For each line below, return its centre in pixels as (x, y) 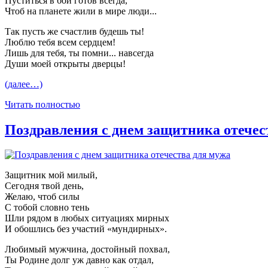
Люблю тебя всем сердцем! (60, 42)
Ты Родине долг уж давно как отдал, (79, 260)
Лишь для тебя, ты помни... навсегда (79, 53)
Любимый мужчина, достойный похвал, (87, 249)
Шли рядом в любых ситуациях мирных (87, 218)
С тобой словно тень (47, 208)
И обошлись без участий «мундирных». (86, 229)
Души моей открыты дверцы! (65, 63)
